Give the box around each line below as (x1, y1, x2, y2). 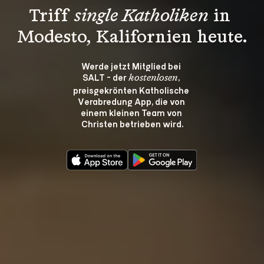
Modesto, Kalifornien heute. (16, 28, 247, 47)
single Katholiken (74, 7, 209, 25)
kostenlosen (128, 73, 178, 83)
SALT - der (82, 71, 128, 82)
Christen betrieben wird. (81, 117, 183, 129)
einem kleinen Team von (80, 106, 184, 118)
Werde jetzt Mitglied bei (81, 60, 183, 71)
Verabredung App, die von (77, 95, 187, 107)
